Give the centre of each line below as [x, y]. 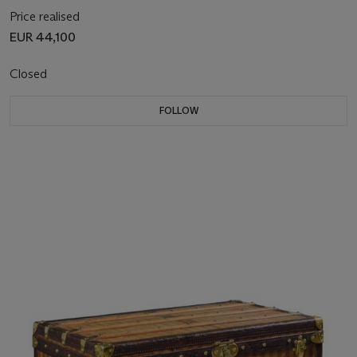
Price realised [45, 17]
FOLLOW [178, 111]
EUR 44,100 [43, 37]
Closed [30, 74]
